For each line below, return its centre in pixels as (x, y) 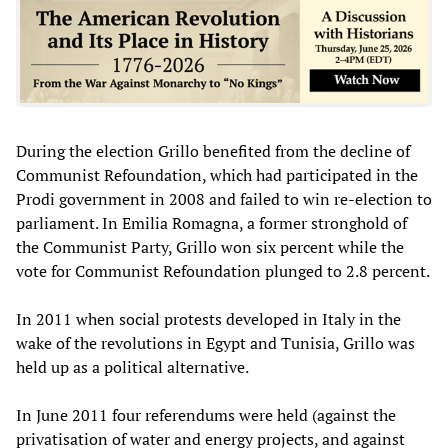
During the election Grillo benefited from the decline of (213, 150)
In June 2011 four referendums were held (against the (206, 414)
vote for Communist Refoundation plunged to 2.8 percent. (223, 270)
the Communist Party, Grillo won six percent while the (210, 246)
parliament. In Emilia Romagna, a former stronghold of (211, 222)
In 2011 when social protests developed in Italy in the (208, 318)
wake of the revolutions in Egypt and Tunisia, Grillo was (215, 342)
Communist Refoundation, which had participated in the (217, 174)
